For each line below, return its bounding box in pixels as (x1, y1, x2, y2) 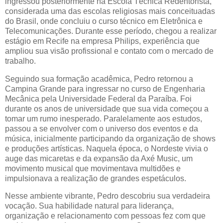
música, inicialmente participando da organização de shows (5, 134, 216, 143)
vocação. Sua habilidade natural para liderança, (5, 202, 174, 211)
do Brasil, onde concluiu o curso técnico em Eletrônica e (5, 16, 203, 25)
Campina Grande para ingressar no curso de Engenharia (5, 84, 205, 93)
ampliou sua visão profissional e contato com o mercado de (5, 46, 214, 55)
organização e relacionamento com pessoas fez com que (5, 212, 206, 221)
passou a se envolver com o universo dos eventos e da (5, 124, 198, 133)
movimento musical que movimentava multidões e (5, 164, 181, 173)
